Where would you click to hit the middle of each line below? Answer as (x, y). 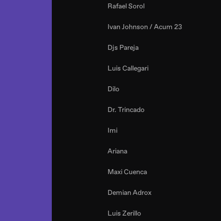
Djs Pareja (123, 48)
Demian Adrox (129, 193)
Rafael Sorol (126, 6)
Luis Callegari (128, 68)
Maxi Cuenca (127, 172)
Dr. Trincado (126, 110)
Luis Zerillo (124, 213)
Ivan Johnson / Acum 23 (145, 27)
